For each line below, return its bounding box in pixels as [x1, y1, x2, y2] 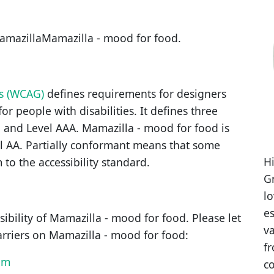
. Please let [186, 210, 241, 225]
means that [130, 137, 193, 152]
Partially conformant [26, 137, 130, 152]
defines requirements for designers [44, 86, 226, 101]
